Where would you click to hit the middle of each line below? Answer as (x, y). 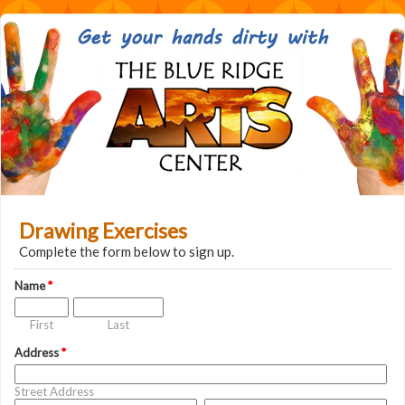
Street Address (54, 391)
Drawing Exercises (103, 231)
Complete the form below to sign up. (127, 251)
